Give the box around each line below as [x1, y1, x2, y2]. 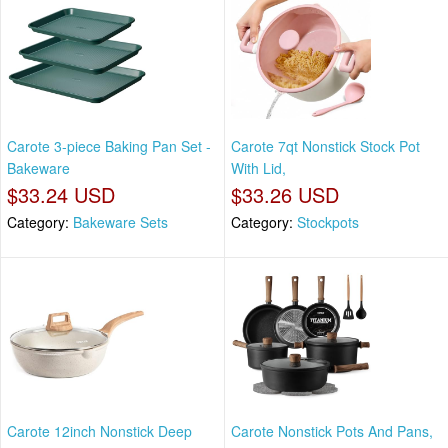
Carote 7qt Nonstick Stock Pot [231, 136, 420, 157]
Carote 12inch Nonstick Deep [7, 420, 192, 441]
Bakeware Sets [73, 212, 168, 233]
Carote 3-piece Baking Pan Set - [7, 136, 211, 157]
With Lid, [231, 158, 286, 179]
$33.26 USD [231, 180, 339, 210]
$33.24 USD [7, 180, 115, 210]
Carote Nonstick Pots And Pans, [231, 420, 433, 441]
